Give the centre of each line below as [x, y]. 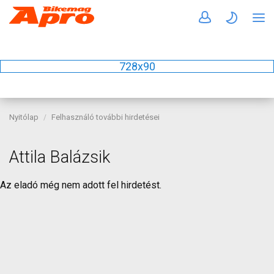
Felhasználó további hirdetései [106, 117]
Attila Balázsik [60, 157]
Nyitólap [24, 117]
